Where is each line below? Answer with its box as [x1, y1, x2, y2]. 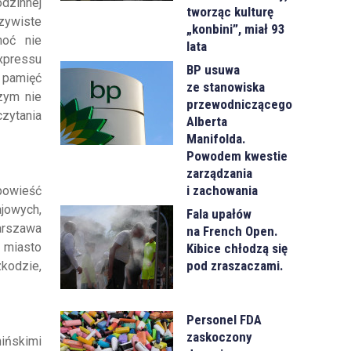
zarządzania [186, 165, 253, 181]
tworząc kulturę [186, 3, 274, 20]
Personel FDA [186, 311, 262, 327]
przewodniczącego [186, 96, 293, 112]
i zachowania [186, 182, 259, 198]
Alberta [186, 113, 228, 129]
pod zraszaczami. [186, 257, 284, 273]
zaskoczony [186, 328, 253, 345]
